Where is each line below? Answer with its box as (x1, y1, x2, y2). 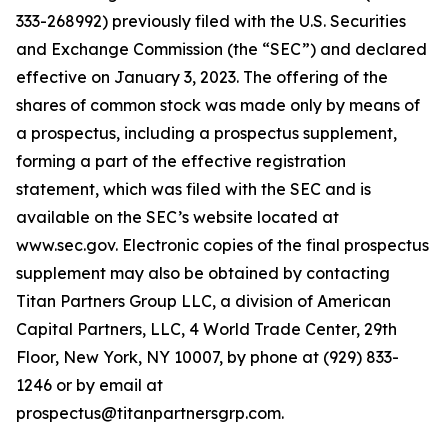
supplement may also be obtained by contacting (16, 263, 390, 283)
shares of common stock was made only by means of (16, 95, 420, 115)
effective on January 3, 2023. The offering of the (16, 67, 388, 87)
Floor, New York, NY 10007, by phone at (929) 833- (16, 347, 399, 367)
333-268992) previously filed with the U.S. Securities (16, 11, 406, 31)
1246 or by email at (16, 375, 163, 395)
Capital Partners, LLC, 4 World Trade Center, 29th (16, 319, 397, 339)
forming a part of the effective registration (16, 151, 346, 171)
